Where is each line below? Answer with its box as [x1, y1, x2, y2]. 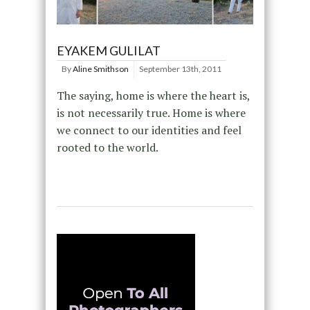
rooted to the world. [56, 140, 158, 156]
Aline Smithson [72, 64, 129, 75]
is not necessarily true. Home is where [56, 105, 246, 121]
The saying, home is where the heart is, [56, 88, 250, 104]
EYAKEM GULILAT [56, 43, 161, 59]
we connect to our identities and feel [56, 122, 241, 138]
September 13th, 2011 [138, 64, 221, 75]
